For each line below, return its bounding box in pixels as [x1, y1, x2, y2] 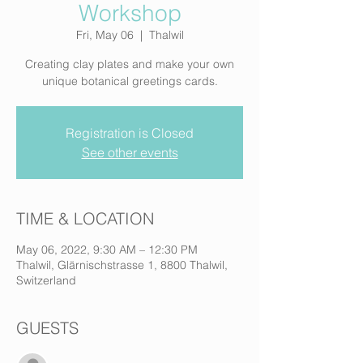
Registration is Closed [66, 125, 194, 141]
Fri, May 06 [75, 28, 134, 42]
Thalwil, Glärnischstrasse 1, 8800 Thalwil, [16, 258, 228, 272]
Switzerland [16, 273, 76, 288]
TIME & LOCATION [16, 208, 154, 228]
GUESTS [16, 318, 79, 338]
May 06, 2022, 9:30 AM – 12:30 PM [16, 242, 198, 257]
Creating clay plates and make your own [25, 57, 234, 71]
